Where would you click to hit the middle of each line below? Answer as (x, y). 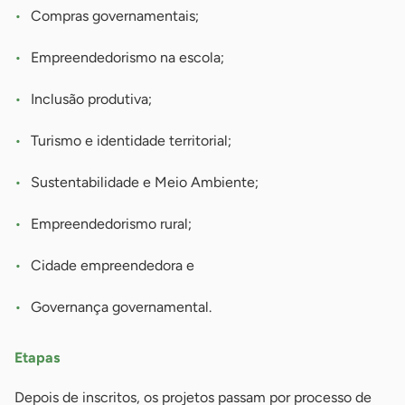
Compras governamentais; (115, 16)
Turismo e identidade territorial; (131, 141)
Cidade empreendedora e (113, 266)
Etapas (37, 358)
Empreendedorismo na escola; (127, 58)
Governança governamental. (121, 307)
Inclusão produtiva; (91, 99)
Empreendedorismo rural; (111, 224)
